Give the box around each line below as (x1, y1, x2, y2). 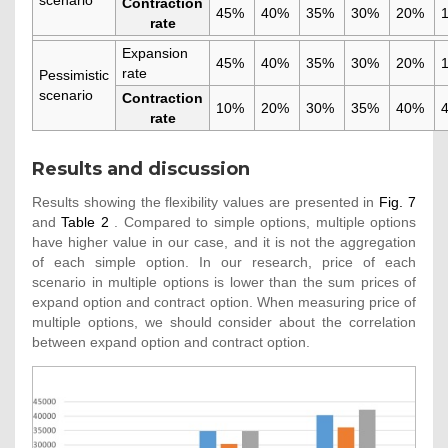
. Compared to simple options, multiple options (108, 213, 417, 230)
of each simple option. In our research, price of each (32, 253, 416, 270)
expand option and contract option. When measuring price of (32, 293, 416, 310)
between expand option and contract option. (32, 333, 310, 350)
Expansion (121, 44, 188, 61)
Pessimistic (38, 66, 109, 83)
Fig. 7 (379, 193, 417, 210)
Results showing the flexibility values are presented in (32, 193, 380, 210)
